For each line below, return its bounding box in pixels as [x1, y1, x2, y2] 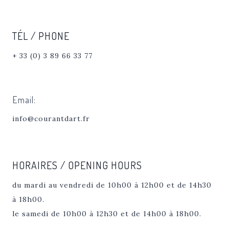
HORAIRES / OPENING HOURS [12, 158, 142, 172]
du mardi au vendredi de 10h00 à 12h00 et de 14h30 [12, 180, 212, 190]
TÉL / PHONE [12, 29, 70, 42]
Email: [12, 94, 36, 105]
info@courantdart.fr [12, 114, 90, 123]
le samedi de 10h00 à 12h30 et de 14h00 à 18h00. [12, 209, 201, 218]
